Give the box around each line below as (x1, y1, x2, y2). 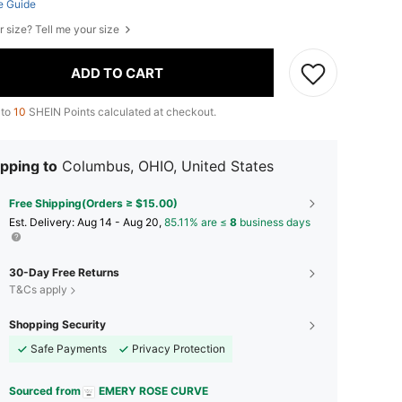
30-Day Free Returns (9, 266, 119, 280)
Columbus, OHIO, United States (62, 157, 274, 176)
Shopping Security (9, 318, 106, 332)
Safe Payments (31, 342, 107, 356)
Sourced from (9, 384, 81, 398)
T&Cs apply (9, 283, 67, 297)
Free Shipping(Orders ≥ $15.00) (9, 197, 178, 211)
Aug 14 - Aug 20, (77, 215, 164, 230)
